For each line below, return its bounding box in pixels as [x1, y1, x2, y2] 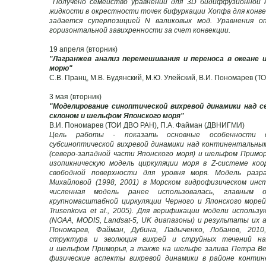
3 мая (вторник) [49, 92, 102, 101]
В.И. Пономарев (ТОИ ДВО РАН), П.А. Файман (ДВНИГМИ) [49, 121, 245, 129]
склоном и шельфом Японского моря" [49, 111, 184, 120]
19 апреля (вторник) [49, 45, 118, 53]
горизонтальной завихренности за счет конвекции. [49, 26, 230, 34]
